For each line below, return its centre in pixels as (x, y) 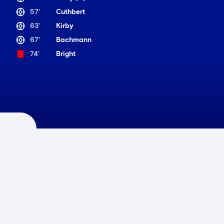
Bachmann (74, 40)
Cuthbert (70, 12)
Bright (66, 54)
